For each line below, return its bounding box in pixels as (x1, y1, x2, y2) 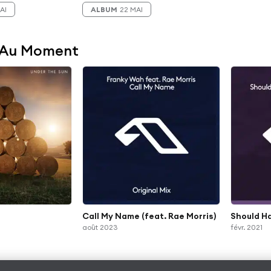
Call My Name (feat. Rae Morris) (82, 210, 217, 221)
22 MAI (120, 4, 143, 14)
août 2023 (82, 222, 119, 232)
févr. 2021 (230, 222, 263, 232)
